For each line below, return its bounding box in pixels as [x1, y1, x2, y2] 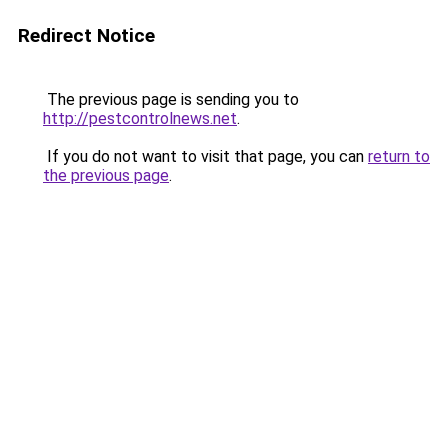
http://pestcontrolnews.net [43, 109, 237, 128]
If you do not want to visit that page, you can [43, 147, 368, 166]
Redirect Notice [18, 24, 155, 47]
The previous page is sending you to [43, 90, 299, 109]
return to [368, 147, 430, 166]
